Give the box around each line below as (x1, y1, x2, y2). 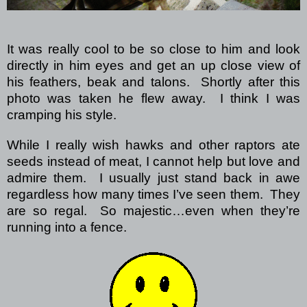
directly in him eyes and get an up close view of (7, 58, 300, 73)
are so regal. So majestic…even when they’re (7, 204, 300, 219)
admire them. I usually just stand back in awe (7, 171, 300, 186)
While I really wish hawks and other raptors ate (7, 138, 300, 153)
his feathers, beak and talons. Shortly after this (7, 75, 300, 90)
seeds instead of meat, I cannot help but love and (7, 154, 300, 169)
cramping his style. (7, 108, 116, 123)
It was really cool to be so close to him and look (7, 42, 300, 57)
